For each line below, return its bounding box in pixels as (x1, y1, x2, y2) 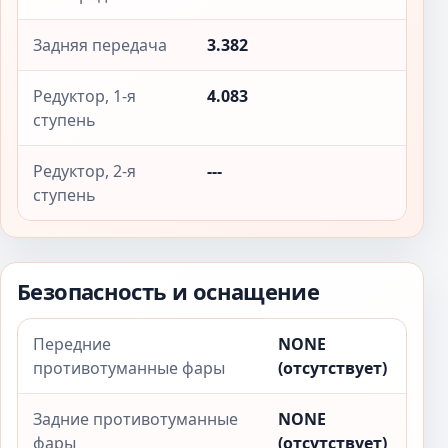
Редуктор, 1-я (33, 85, 136, 107)
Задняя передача (33, 34, 167, 56)
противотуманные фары (33, 357, 225, 379)
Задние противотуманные (33, 408, 238, 430)
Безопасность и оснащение (17, 276, 320, 306)
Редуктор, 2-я (33, 160, 136, 182)
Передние (33, 333, 111, 355)
